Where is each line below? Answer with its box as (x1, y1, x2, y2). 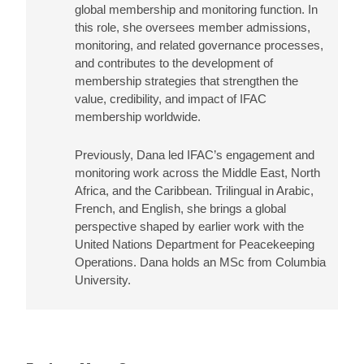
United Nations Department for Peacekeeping (75, 237, 314, 252)
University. (75, 273, 131, 288)
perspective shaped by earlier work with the (75, 219, 304, 234)
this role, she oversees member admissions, (75, 20, 310, 35)
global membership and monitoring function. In (75, 2, 318, 17)
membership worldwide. (75, 110, 201, 124)
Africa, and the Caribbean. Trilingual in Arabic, (75, 184, 314, 198)
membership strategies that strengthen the (75, 74, 298, 89)
